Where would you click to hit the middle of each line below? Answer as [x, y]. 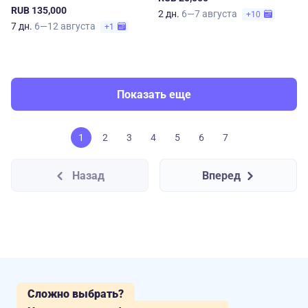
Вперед [221, 175]
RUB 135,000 [39, 10]
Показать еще [154, 94]
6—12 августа [66, 26]
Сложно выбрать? [76, 294]
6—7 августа [210, 14]
